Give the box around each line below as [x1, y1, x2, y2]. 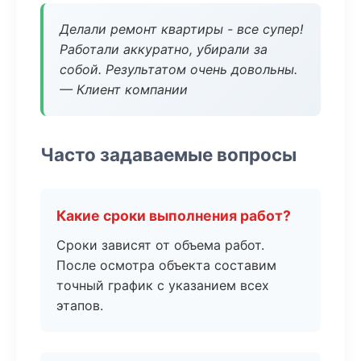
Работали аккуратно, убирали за [60, 41, 268, 57]
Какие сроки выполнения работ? [56, 207, 291, 224]
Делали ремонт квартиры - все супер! [60, 21, 303, 37]
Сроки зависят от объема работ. [56, 237, 264, 253]
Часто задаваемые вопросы [40, 143, 297, 165]
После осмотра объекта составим [56, 257, 276, 273]
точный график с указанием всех [56, 277, 269, 293]
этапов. [56, 297, 103, 313]
